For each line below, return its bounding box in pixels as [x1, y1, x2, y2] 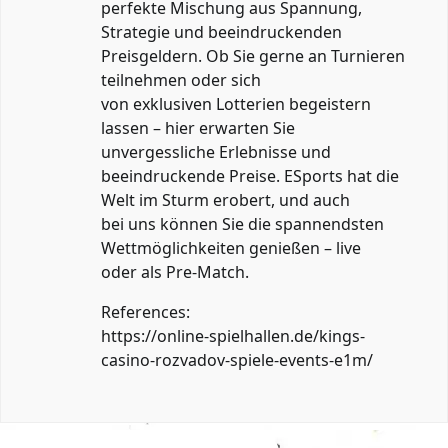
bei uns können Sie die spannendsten [101, 213, 384, 236]
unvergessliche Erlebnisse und [101, 141, 331, 164]
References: [101, 301, 190, 324]
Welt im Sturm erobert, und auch [101, 189, 350, 212]
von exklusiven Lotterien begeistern [101, 93, 371, 116]
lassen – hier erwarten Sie [101, 117, 295, 140]
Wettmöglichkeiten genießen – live [101, 237, 361, 260]
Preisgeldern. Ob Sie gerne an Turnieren [101, 45, 405, 68]
